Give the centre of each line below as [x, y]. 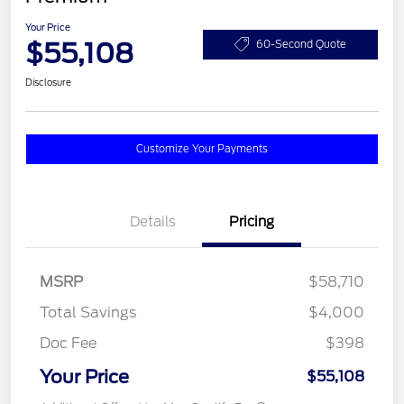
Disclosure [48, 83]
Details [152, 222]
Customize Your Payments [202, 149]
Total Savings [88, 313]
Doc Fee [68, 344]
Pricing [252, 222]
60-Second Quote [301, 44]
